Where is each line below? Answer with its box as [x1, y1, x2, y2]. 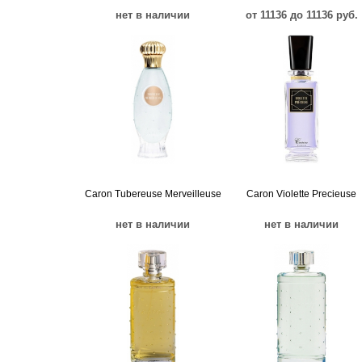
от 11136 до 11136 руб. [245, 9, 358, 21]
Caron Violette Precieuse [246, 188, 356, 200]
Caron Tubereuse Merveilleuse [84, 188, 221, 200]
